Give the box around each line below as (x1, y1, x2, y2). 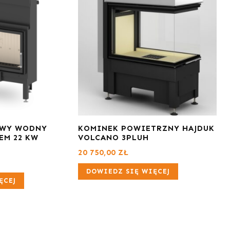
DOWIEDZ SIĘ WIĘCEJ (86, 167, 170, 175)
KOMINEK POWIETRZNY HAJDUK (78, 123, 215, 133)
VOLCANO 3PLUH (78, 132, 149, 142)
